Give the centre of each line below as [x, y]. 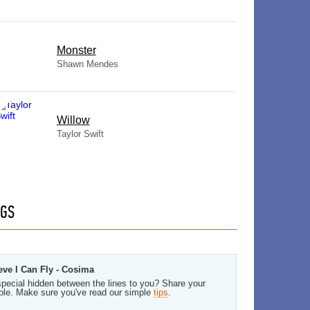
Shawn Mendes [87, 64]
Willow [73, 120]
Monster [76, 50]
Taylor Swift [80, 134]
